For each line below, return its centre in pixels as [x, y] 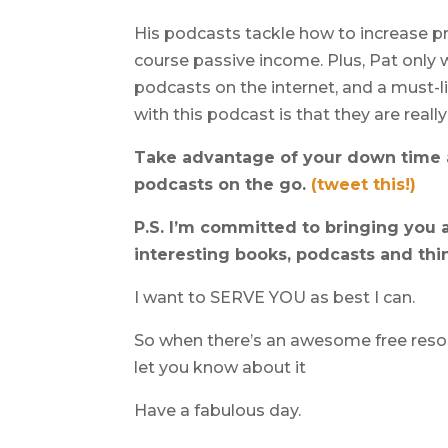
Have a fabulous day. [218, 410]
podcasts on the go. [223, 184]
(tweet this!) [364, 184]
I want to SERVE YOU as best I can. [275, 297]
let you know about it [220, 367]
